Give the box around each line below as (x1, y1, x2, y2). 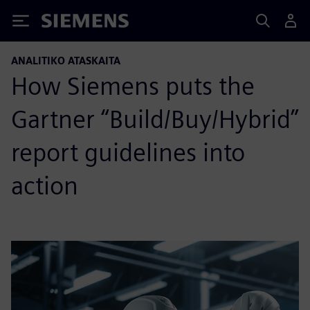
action (11, 170, 78, 201)
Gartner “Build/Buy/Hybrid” (11, 104, 299, 134)
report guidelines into (11, 137, 245, 167)
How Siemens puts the (11, 71, 255, 101)
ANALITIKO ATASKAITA (11, 55, 120, 66)
